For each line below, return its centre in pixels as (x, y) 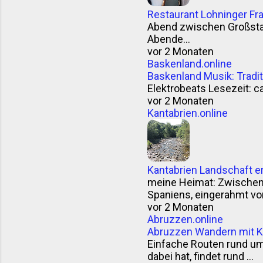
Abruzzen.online (185, 219)
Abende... (169, 39)
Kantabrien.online (188, 113)
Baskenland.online (190, 64)
